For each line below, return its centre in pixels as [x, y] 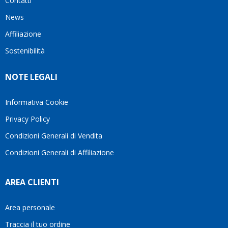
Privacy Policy [27, 119]
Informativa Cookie [37, 102]
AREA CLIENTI [32, 182]
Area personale [30, 208]
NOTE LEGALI [31, 77]
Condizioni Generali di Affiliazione [60, 153]
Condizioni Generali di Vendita [54, 136]
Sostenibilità [25, 51]
